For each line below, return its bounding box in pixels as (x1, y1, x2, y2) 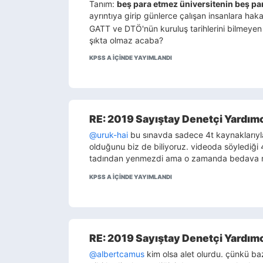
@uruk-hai (89, 130, 128, 140)
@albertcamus (89, 248, 144, 259)
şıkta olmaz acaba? (89, 35, 163, 45)
